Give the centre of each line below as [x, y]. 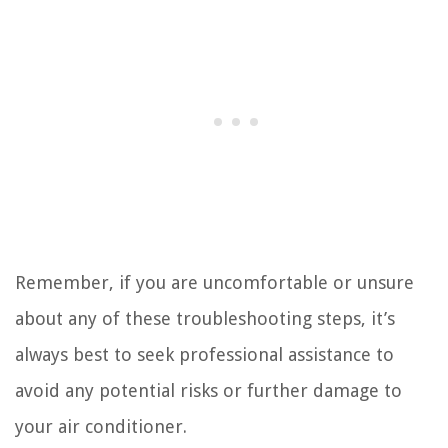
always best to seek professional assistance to [204, 355]
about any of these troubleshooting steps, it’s [205, 319]
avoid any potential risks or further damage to [208, 391]
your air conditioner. [101, 427]
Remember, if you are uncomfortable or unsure [214, 283]
